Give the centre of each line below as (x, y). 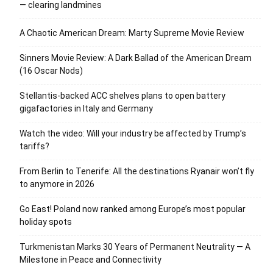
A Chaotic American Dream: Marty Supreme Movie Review (132, 33)
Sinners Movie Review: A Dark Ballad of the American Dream (136, 58)
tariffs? (34, 146)
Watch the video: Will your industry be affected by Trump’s (133, 133)
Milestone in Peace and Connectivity (90, 259)
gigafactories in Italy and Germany (86, 108)
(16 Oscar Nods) (51, 70)
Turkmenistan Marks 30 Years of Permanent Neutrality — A (135, 246)
